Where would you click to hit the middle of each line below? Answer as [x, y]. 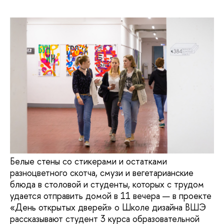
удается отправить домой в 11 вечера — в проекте [111, 196]
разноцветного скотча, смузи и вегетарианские [102, 173]
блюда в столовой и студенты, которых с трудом [107, 184]
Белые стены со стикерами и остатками [88, 161]
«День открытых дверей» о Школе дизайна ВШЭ [108, 207]
